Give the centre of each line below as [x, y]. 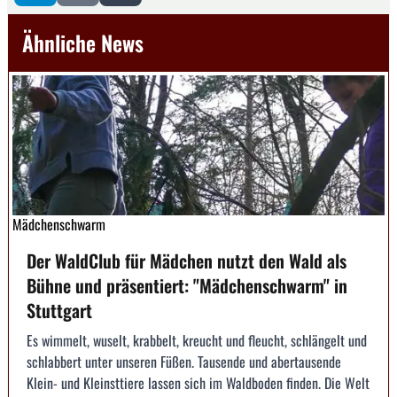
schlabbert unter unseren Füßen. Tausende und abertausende [184, 361]
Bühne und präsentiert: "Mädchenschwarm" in [187, 285]
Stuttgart [59, 310]
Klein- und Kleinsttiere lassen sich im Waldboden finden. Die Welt [198, 382]
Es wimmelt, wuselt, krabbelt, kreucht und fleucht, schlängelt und [197, 340]
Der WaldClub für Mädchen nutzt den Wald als [187, 260]
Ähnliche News [83, 43]
